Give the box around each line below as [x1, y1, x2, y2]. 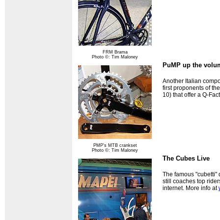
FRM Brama [102, 50, 128, 55]
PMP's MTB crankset [93, 143, 137, 148]
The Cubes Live [163, 155, 210, 163]
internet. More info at [163, 184, 219, 192]
